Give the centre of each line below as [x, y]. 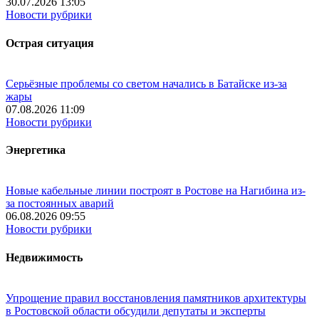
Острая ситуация [50, 43]
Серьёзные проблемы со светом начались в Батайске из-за [146, 83]
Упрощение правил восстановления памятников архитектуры [156, 298]
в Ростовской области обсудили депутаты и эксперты [136, 310]
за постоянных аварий [60, 204]
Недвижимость [44, 257]
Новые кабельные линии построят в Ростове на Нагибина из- [156, 191]
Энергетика [36, 150]
